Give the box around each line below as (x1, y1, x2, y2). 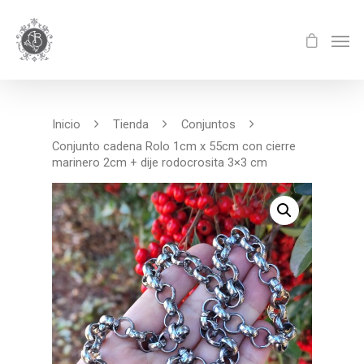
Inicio (52, 116, 80, 132)
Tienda (113, 116, 149, 132)
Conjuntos (181, 116, 236, 132)
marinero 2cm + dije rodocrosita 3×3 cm (52, 155, 267, 170)
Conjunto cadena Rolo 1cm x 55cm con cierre (52, 139, 296, 154)
